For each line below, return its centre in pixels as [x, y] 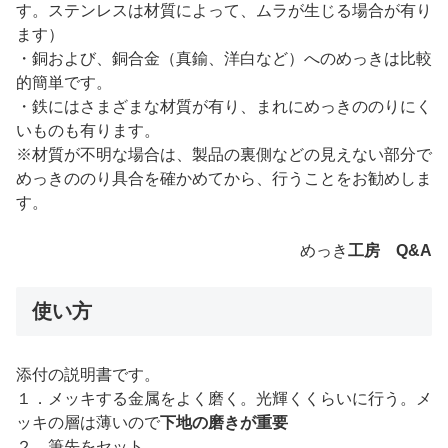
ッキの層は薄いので [88, 422]
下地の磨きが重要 [224, 422]
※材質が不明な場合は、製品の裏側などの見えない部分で [224, 154]
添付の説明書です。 [88, 374]
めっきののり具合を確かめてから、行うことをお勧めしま [224, 178]
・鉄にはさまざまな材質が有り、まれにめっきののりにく [224, 106]
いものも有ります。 [88, 130]
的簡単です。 [64, 82]
